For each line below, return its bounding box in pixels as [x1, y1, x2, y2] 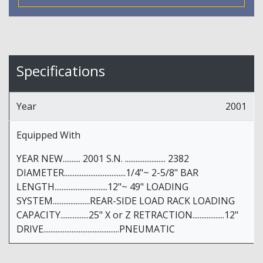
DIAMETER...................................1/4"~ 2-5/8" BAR [16, 166, 198, 180]
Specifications [16, 61, 105, 81]
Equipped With [16, 129, 80, 142]
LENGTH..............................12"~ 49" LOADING [16, 180, 188, 194]
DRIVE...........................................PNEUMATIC [16, 222, 175, 236]
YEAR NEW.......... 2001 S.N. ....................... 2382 [16, 152, 189, 166]
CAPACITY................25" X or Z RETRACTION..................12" [16, 208, 238, 222]
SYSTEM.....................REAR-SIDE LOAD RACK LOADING [16, 194, 235, 208]
